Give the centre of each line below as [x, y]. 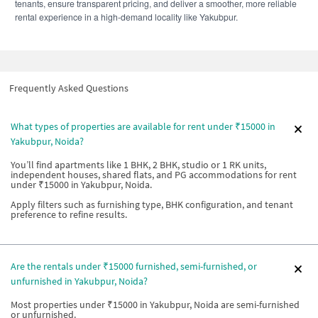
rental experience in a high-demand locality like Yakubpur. [126, 17]
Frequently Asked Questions [69, 88]
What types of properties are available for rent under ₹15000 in [143, 126]
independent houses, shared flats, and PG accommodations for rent [154, 175]
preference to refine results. [69, 214]
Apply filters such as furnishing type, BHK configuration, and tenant [152, 204]
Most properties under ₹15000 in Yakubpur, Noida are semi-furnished [155, 305]
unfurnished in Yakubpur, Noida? [79, 281]
